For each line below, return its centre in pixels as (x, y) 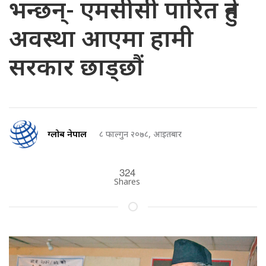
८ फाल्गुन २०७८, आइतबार (140, 135)
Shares (127, 183)
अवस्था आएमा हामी (101, 41)
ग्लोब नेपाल (67, 135)
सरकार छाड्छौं (76, 70)
